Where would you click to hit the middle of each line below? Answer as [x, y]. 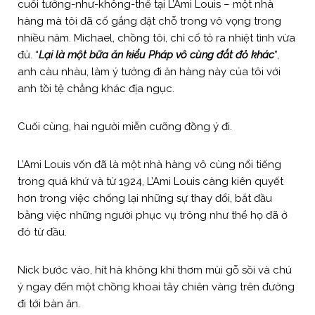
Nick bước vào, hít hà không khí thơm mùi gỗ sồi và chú [155, 270]
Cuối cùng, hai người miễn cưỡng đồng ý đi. [125, 126]
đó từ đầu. [44, 232]
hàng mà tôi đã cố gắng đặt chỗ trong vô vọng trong [149, 21]
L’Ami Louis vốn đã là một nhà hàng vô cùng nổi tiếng [149, 164]
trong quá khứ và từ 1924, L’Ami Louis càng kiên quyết [150, 181]
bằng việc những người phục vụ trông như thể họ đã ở [153, 215]
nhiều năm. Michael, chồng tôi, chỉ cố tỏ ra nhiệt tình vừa [156, 38]
